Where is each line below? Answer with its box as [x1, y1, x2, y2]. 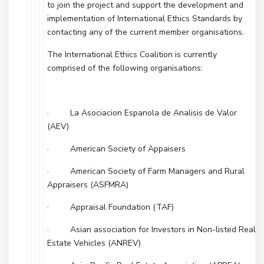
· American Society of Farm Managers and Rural [47, 166, 245, 177]
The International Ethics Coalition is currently [47, 49, 217, 60]
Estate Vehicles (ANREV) [47, 237, 141, 249]
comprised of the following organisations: [47, 62, 203, 74]
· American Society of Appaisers [47, 143, 186, 154]
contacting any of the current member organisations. [47, 27, 244, 38]
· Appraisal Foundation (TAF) [47, 202, 174, 213]
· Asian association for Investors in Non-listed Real [47, 224, 256, 235]
